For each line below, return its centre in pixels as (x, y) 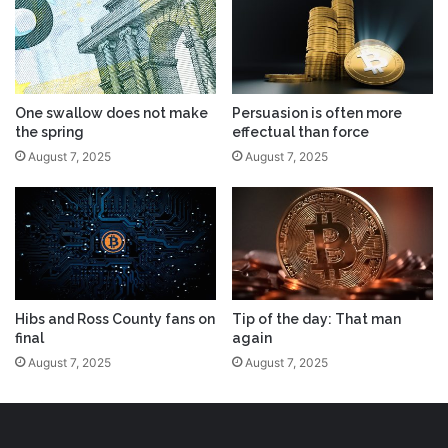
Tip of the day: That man (316, 319)
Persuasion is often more (317, 113)
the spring (49, 132)
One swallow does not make (111, 113)
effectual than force (300, 132)
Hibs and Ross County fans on (115, 319)
